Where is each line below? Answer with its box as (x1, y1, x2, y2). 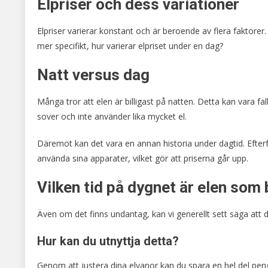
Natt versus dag (37, 65, 150, 84)
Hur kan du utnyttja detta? (37, 233, 179, 248)
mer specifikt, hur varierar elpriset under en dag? (37, 39, 223, 51)
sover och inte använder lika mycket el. (37, 110, 187, 122)
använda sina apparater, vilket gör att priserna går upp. (37, 152, 248, 164)
